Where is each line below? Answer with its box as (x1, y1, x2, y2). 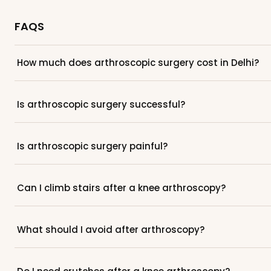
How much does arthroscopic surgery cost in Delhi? (17, 56, 259, 69)
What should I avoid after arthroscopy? (17, 223, 204, 236)
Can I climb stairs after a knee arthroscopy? (17, 181, 226, 194)
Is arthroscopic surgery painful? (17, 139, 168, 152)
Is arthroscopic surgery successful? (17, 97, 185, 111)
